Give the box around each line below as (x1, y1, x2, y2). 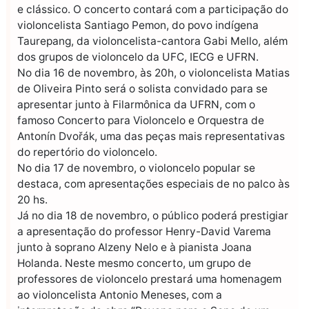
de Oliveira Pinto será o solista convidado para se (17, 81, 268, 95)
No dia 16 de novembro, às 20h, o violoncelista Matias (17, 66, 290, 79)
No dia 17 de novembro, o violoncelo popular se (17, 161, 255, 175)
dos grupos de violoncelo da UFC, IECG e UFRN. (17, 50, 259, 63)
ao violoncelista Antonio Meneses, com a (17, 288, 222, 301)
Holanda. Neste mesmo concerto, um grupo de (17, 256, 251, 270)
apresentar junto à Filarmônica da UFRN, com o (17, 97, 255, 111)
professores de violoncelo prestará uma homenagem (17, 272, 281, 286)
